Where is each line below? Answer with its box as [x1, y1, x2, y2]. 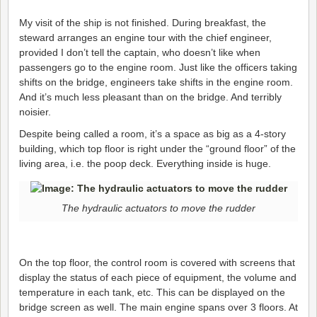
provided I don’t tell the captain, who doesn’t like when [19, 46, 260, 58]
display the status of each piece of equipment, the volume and [19, 271, 296, 283]
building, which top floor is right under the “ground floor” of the [19, 142, 296, 154]
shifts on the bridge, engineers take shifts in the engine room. [19, 76, 293, 88]
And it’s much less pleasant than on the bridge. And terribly [19, 91, 282, 103]
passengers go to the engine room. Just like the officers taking [19, 61, 297, 73]
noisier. [19, 105, 51, 117]
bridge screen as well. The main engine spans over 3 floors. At [19, 301, 298, 313]
